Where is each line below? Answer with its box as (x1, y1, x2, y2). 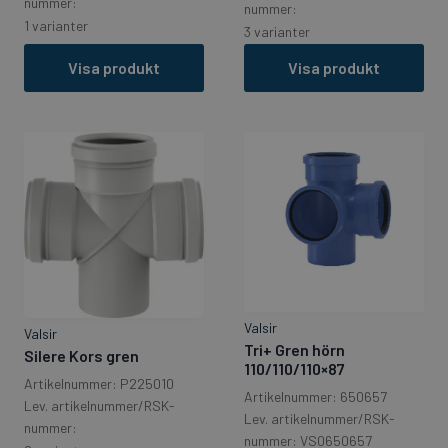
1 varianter (24, 16, 88, 34)
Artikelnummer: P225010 (24, 374, 174, 392)
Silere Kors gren (24, 345, 139, 365)
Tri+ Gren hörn (244, 340, 345, 360)
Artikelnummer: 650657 (244, 388, 387, 406)
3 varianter (244, 23, 310, 41)
